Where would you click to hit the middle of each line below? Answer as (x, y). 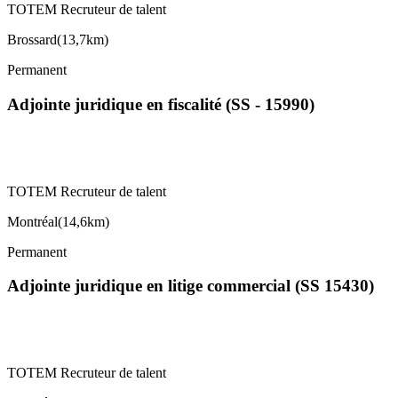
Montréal (32, 221)
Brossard (32, 40)
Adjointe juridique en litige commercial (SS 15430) (191, 286)
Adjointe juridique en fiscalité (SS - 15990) (161, 104)
